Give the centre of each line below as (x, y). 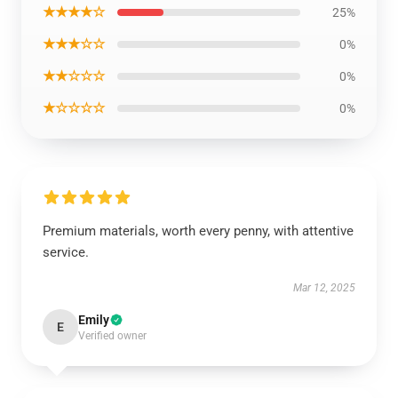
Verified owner (112, 336)
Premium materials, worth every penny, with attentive (198, 231)
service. (66, 252)
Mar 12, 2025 (324, 288)
